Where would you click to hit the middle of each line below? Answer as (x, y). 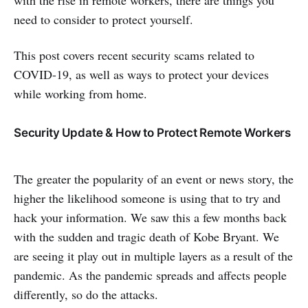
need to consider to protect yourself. (103, 19)
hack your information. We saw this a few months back (150, 217)
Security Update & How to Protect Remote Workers (153, 133)
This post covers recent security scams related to (134, 55)
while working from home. (80, 93)
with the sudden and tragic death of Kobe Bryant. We (146, 236)
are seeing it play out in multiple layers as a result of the (153, 256)
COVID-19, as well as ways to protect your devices (141, 74)
